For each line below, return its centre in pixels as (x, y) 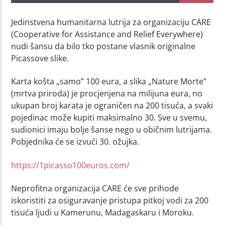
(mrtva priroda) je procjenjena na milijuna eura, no (107, 94)
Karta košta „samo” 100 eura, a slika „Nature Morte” (109, 82)
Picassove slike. (40, 58)
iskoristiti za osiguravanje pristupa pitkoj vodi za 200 (110, 201)
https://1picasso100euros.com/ (71, 165)
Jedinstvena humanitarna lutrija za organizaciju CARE (111, 22)
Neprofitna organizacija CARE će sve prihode (95, 189)
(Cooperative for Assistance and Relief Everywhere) (107, 34)
